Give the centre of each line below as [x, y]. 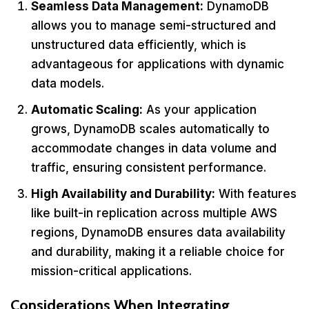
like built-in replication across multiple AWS [154, 213]
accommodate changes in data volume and [154, 148]
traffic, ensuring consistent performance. [149, 167]
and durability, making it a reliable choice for [158, 251]
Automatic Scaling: [87, 109]
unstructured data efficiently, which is [139, 44]
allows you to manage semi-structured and [153, 25]
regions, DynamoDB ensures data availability [158, 232]
